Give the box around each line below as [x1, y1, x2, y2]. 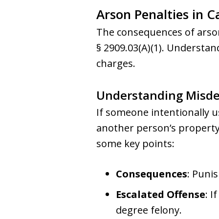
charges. [96, 57, 135, 70]
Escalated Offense [116, 188, 205, 201]
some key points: [96, 137, 175, 150]
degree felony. [116, 203, 182, 217]
